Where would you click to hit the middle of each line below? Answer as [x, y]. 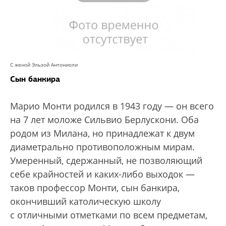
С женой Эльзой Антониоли [44, 65]
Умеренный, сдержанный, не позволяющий [106, 161]
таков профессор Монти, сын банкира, [95, 188]
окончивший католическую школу [86, 202]
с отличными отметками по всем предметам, [109, 215]
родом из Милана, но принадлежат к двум [102, 133]
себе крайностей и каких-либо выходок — [102, 174]
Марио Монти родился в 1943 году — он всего [112, 106]
